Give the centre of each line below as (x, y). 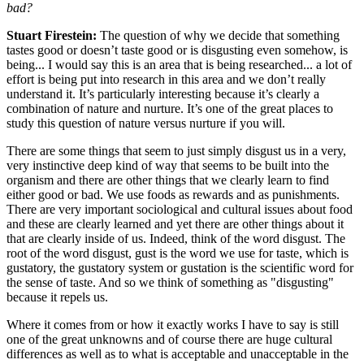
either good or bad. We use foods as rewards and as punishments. (173, 194)
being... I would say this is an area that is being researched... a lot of (179, 64)
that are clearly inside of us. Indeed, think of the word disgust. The (176, 238)
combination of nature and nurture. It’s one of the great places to (170, 108)
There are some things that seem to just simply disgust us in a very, (176, 150)
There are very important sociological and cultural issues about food (180, 209)
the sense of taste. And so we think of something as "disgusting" (170, 282)
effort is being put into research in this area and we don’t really (166, 79)
